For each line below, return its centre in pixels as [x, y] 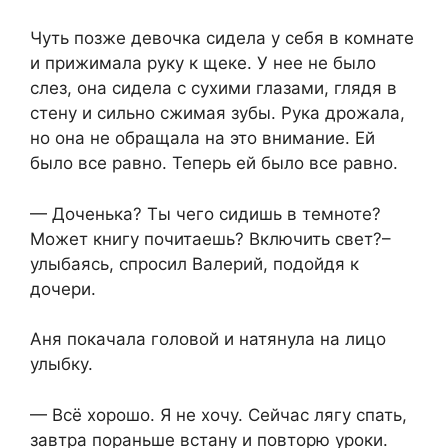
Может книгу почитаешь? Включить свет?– [210, 238]
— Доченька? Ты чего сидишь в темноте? [205, 213]
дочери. [63, 288]
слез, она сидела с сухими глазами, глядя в [213, 88]
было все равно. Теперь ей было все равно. [214, 163]
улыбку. [61, 364]
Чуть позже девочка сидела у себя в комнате [222, 38]
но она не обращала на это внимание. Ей [202, 138]
